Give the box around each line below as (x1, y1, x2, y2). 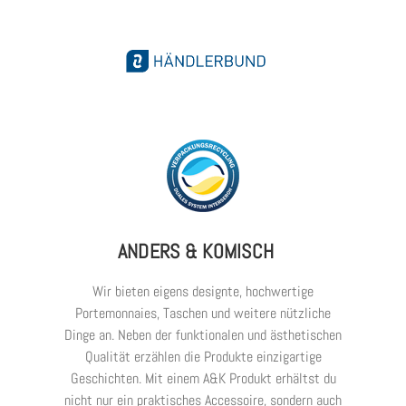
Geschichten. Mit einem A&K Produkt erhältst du (70, 369, 336, 389)
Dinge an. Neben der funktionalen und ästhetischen (64, 325, 342, 345)
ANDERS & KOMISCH (117, 238, 275, 266)
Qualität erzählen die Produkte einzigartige (84, 347, 322, 367)
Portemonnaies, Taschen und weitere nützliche (75, 304, 331, 324)
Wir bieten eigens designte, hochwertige (92, 282, 314, 302)
